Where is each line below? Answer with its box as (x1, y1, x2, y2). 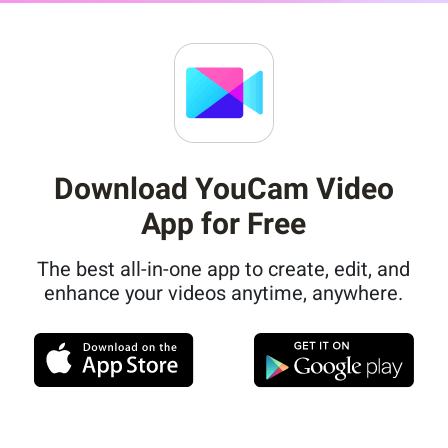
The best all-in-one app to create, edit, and (37, 257, 411, 282)
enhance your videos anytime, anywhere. (44, 281, 404, 306)
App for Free (141, 206, 307, 242)
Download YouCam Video (53, 171, 394, 207)
